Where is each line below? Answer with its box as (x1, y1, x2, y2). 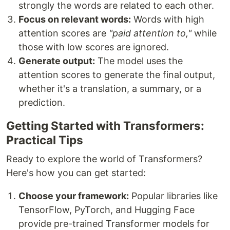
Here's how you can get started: (6, 167, 146, 179)
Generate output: (18, 55, 95, 67)
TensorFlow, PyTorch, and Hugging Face (18, 204, 195, 216)
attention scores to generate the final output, (18, 69, 215, 81)
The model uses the (95, 55, 183, 67)
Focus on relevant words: (18, 14, 131, 25)
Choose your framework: (18, 190, 129, 202)
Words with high (131, 14, 204, 25)
